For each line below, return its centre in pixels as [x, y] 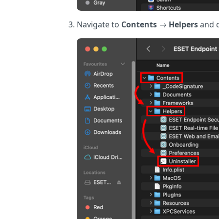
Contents [139, 24]
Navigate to [99, 24]
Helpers [183, 24]
